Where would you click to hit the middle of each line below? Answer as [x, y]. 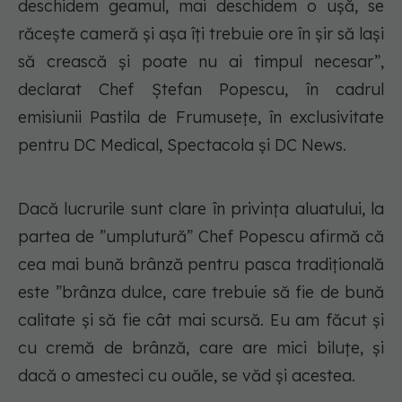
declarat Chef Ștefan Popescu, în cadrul [201, 90]
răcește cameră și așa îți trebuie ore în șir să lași [201, 34]
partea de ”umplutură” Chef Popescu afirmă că [201, 237]
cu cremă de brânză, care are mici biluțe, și [201, 348]
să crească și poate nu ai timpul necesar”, [201, 62]
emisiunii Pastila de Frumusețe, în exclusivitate [201, 118]
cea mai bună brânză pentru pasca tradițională [201, 265]
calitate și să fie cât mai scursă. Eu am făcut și [201, 320]
